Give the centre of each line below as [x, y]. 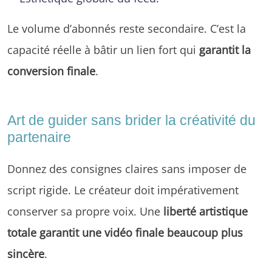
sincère [26, 253]
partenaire [39, 137]
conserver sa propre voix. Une [85, 211]
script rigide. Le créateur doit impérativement [123, 189]
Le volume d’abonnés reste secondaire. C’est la [127, 28]
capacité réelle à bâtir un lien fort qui [103, 49]
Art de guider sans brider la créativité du [131, 120]
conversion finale [51, 70]
